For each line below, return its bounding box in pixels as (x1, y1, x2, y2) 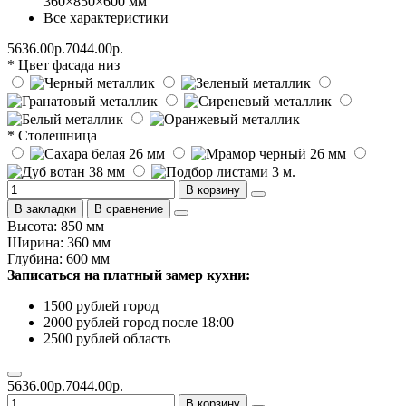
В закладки (14, 201, 76, 216)
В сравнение (94, 201, 163, 216)
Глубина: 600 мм (7, 250, 110, 266)
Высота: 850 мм (7, 217, 104, 234)
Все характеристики (43, 9, 169, 25)
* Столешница (7, 127, 97, 143)
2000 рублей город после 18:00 (43, 314, 234, 330)
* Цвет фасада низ (7, 56, 120, 72)
